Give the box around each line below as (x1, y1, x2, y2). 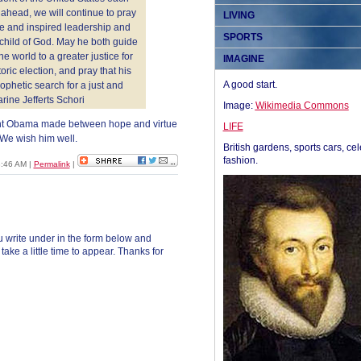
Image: (222, 100, 255, 111)
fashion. (222, 155, 258, 166)
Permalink (33, 160, 70, 168)
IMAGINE (222, 53, 264, 64)
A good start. (222, 79, 277, 90)
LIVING (222, 10, 255, 21)
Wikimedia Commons (255, 100, 349, 111)
